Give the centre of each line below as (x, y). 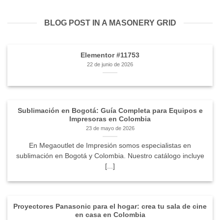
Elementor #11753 (110, 55)
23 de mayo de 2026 (110, 128)
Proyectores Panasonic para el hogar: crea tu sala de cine (110, 206)
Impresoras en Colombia (110, 119)
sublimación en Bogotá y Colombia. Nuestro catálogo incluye (110, 156)
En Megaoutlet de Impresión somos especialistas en (110, 146)
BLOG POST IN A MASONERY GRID (110, 23)
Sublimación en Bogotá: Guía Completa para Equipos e (110, 110)
